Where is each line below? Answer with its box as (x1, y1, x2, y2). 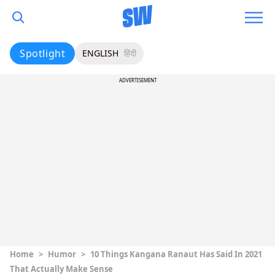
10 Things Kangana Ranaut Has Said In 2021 (90, 249, 262, 260)
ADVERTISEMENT (118, 77, 157, 83)
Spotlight (20, 47, 66, 60)
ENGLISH (82, 47, 119, 59)
